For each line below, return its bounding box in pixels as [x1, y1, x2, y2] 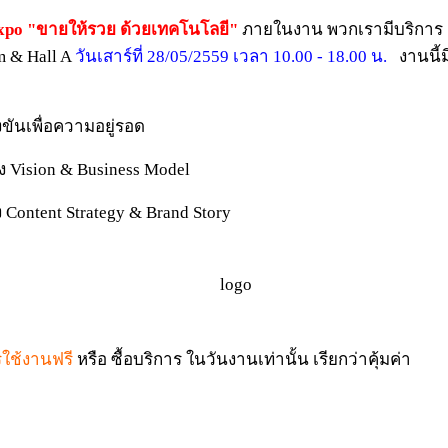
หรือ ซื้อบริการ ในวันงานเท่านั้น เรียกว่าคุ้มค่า [73, 349, 411, 369]
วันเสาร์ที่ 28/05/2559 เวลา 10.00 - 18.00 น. [75, 46, 387, 66]
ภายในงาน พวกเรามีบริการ [238, 19, 443, 39]
